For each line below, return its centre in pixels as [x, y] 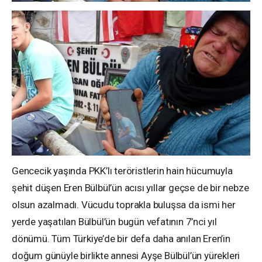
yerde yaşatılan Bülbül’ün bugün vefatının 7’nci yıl [114, 221]
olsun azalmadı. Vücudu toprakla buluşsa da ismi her [124, 204]
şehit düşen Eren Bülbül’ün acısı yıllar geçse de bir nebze [130, 187]
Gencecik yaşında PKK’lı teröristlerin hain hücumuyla [122, 170]
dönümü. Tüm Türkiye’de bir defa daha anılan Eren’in [121, 238]
